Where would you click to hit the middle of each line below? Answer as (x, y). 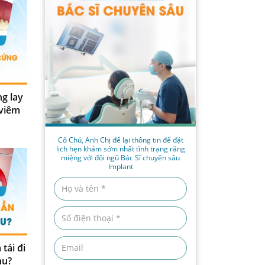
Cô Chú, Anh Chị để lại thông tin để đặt (120, 140)
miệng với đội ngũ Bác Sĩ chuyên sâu (120, 157)
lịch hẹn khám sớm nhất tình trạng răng (120, 148)
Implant (120, 166)
